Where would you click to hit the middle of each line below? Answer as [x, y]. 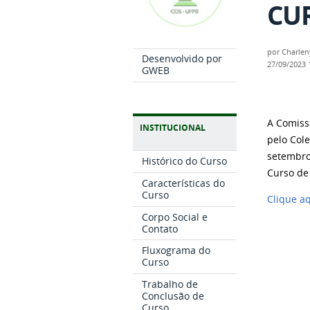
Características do [184, 183]
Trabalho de [170, 284]
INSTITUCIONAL [173, 128]
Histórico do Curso [185, 161]
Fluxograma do [176, 250]
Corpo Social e [175, 217]
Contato [160, 228]
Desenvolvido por [182, 59]
